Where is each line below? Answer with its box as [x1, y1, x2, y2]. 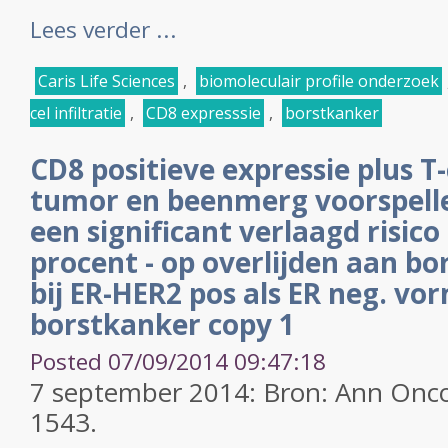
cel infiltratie [30, 102, 122, 124]
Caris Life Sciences [38, 70, 175, 92]
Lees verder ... [30, 14, 177, 45]
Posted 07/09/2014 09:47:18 [30, 346, 326, 377]
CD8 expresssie [146, 102, 261, 124]
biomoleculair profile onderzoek [199, 70, 439, 92]
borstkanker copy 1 [30, 305, 295, 343]
